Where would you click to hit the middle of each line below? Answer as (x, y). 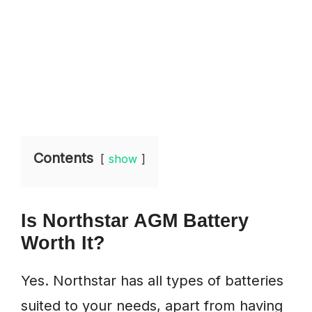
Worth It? (63, 243)
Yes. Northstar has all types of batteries (152, 281)
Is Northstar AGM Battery (135, 221)
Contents (63, 158)
